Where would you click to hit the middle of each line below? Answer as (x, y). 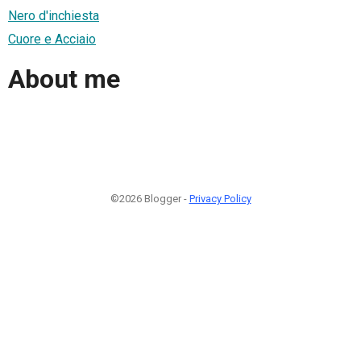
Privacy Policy (220, 198)
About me (64, 79)
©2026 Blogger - (149, 198)
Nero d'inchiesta (54, 15)
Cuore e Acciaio (52, 39)
